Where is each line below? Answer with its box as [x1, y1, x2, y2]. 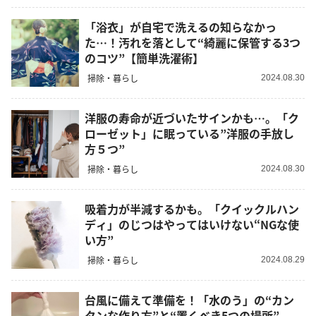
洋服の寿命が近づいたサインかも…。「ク [85, 109, 299, 126]
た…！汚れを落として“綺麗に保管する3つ [85, 33, 300, 51]
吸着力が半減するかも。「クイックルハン [85, 200, 299, 217]
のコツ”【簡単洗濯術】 [85, 49, 204, 66]
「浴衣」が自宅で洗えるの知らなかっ [85, 18, 276, 35]
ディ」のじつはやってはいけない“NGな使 [85, 215, 299, 233]
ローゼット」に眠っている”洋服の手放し [85, 124, 294, 142]
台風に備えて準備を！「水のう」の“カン [85, 291, 294, 308]
